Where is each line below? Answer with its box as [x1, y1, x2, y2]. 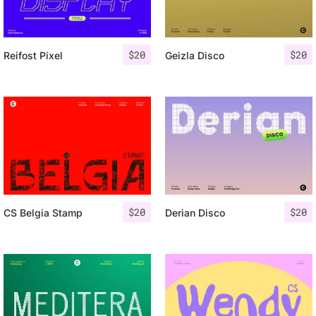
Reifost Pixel [4, 49, 63, 62]
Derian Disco [165, 207, 225, 219]
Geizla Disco [165, 49, 224, 62]
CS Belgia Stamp [4, 207, 83, 219]
